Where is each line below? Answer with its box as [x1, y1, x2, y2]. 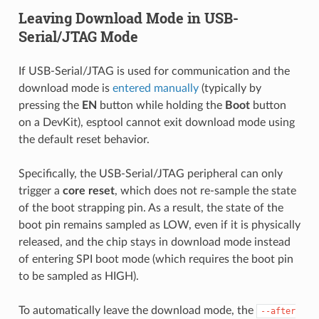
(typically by [198, 82, 261, 94]
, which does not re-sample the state [114, 184, 296, 197]
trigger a [18, 184, 63, 197]
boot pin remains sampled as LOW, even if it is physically [18, 219, 300, 231]
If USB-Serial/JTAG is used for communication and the [18, 65, 290, 77]
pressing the [18, 99, 82, 111]
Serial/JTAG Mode [18, 26, 138, 46]
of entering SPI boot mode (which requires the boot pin [18, 253, 293, 265]
